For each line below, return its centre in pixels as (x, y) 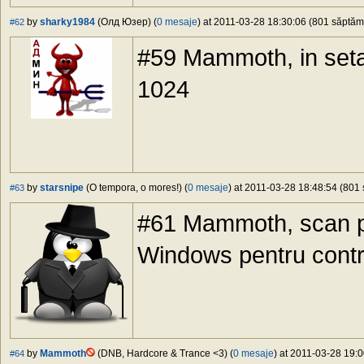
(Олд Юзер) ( (126, 22)
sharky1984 (67, 22)
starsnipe (62, 188)
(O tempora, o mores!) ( (136, 188)
